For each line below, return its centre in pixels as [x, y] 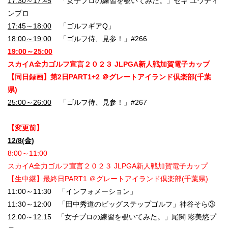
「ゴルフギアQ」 [83, 26]
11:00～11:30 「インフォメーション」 [72, 192]
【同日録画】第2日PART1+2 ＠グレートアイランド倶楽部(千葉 [109, 77]
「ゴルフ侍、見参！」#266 [99, 39]
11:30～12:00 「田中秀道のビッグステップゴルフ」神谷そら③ [111, 204]
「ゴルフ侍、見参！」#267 [99, 103]
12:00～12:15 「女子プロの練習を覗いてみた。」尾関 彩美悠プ [112, 217]
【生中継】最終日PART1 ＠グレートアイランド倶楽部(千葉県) [108, 179]
